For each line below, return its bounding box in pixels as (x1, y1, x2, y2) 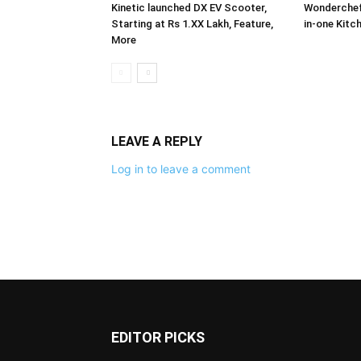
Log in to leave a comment (111, 161, 251, 176)
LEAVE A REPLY (111, 133, 202, 149)
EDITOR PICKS (111, 328, 205, 346)
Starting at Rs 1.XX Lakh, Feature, (111, 17, 273, 30)
